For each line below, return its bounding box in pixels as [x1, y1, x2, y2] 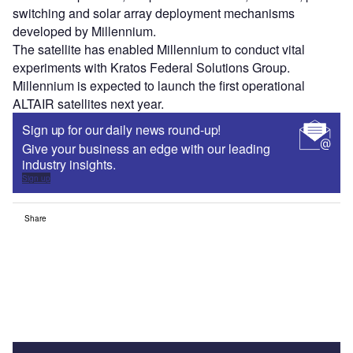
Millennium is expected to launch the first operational [13, 76, 305, 95]
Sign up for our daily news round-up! [22, 121, 221, 139]
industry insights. [22, 155, 116, 174]
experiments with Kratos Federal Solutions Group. [13, 58, 290, 77]
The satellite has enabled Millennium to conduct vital [13, 40, 305, 59]
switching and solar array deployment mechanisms [13, 4, 295, 23]
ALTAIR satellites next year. [13, 95, 164, 113]
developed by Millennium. [13, 22, 156, 41]
